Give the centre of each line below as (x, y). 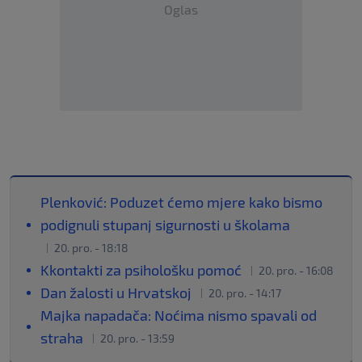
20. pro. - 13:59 (137, 339)
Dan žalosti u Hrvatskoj (118, 293)
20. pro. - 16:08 (296, 271)
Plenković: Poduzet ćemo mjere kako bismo (181, 202)
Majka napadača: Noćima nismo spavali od (179, 316)
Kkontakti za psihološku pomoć (143, 270)
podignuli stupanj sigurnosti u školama (165, 225)
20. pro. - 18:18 (91, 248)
